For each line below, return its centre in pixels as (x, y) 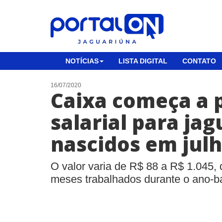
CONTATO (199, 61)
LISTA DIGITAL (143, 61)
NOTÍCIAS (82, 61)
